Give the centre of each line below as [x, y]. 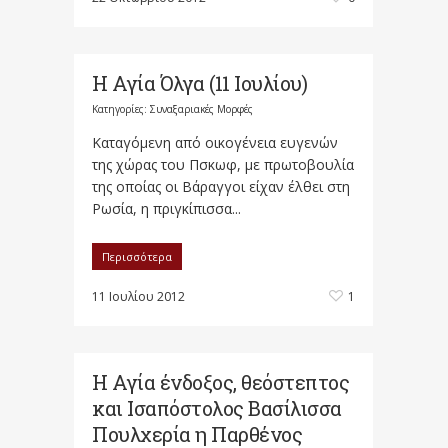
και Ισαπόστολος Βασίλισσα [217, 408]
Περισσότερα [137, 256]
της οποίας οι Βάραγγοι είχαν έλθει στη [221, 186]
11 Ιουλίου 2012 [138, 296]
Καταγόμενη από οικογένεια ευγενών [215, 142]
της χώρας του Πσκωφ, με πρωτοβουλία [223, 164]
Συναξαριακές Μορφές [201, 109]
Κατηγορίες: [121, 109]
